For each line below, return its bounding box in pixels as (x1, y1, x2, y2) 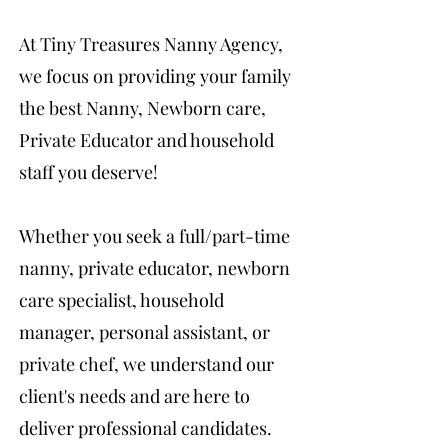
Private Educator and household (19, 128, 274, 152)
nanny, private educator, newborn (19, 256, 290, 280)
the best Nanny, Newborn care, (19, 96, 266, 120)
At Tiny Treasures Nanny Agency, (19, 32, 283, 56)
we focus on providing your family (19, 64, 291, 88)
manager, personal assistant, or (19, 320, 270, 344)
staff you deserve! (19, 160, 158, 184)
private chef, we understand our (19, 352, 274, 376)
